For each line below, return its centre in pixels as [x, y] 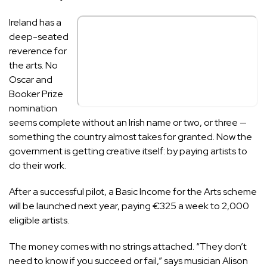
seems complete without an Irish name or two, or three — [128, 122]
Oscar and [31, 79]
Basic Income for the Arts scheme [186, 191]
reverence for [38, 51]
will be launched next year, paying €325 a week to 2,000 [129, 206]
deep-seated [39, 36]
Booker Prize [36, 94]
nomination [33, 108]
